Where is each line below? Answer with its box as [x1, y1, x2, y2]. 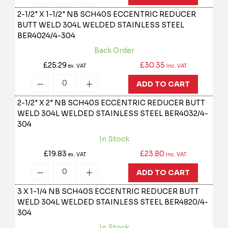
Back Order [94, 46, 134, 55]
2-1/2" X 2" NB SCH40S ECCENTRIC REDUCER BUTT [17, 98, 206, 108]
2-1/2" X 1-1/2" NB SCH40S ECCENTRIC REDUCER [17, 10, 196, 19]
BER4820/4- [164, 197, 209, 207]
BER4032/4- [164, 109, 209, 119]
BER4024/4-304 [17, 31, 76, 41]
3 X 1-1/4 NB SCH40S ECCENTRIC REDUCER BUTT [17, 187, 199, 196]
